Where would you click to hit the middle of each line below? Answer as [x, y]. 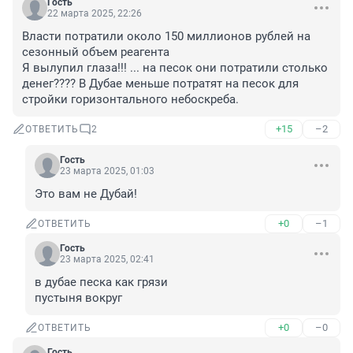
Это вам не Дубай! [86, 194]
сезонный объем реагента [96, 52]
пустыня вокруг [78, 298]
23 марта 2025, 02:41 [107, 260]
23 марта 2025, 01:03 [107, 171]
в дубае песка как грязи [101, 282]
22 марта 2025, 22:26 [95, 14]
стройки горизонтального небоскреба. [130, 100]
